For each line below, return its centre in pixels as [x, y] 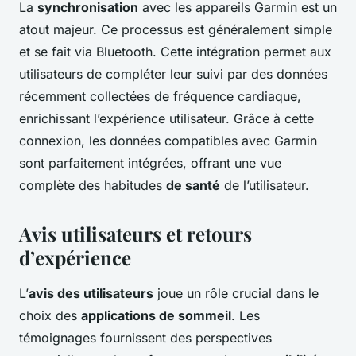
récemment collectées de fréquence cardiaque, [160, 97]
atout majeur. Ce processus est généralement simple [176, 30]
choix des [50, 316]
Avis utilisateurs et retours [135, 234]
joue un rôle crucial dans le [236, 294]
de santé [193, 186]
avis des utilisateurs [91, 294]
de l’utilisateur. [265, 186]
